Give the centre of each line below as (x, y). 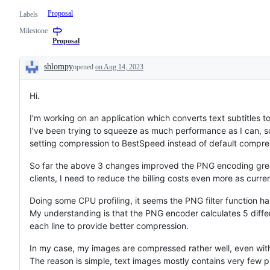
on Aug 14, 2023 (119, 67)
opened (84, 67)
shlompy (58, 66)
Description (55, 76)
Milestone (33, 30)
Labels (29, 14)
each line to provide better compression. (109, 225)
